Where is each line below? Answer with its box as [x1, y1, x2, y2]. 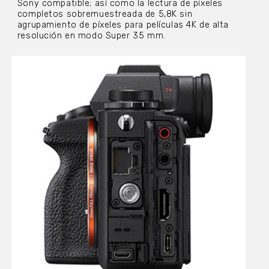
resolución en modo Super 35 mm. [17, 30, 166, 41]
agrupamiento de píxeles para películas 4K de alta [17, 19, 229, 30]
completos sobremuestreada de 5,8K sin [17, 8, 193, 19]
